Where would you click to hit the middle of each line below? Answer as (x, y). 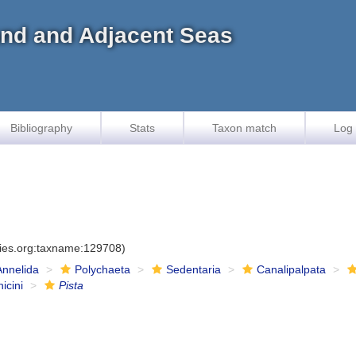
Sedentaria (194, 269)
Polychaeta (103, 269)
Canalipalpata (292, 269)
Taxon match (244, 128)
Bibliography (41, 128)
